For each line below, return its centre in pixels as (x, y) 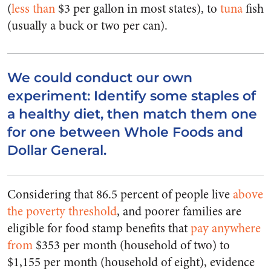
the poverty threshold (62, 212)
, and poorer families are (179, 212)
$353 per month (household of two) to (131, 246)
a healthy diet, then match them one (132, 114)
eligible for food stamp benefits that (99, 229)
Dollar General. (57, 151)
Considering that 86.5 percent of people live (120, 195)
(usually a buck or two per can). (87, 26)
